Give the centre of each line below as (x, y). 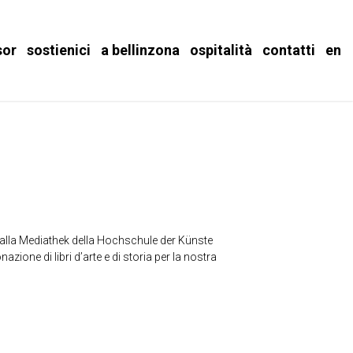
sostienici (59, 50)
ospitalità (221, 50)
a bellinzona (140, 50)
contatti (289, 50)
